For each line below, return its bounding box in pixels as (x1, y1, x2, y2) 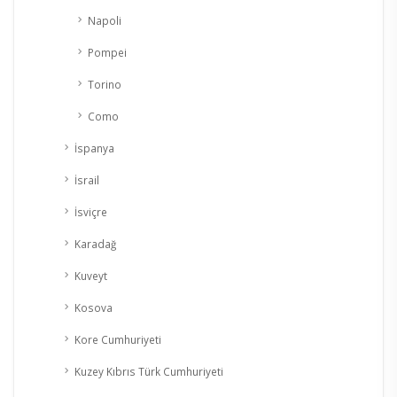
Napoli (88, 12, 121, 27)
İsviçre (74, 204, 107, 219)
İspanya (74, 140, 114, 155)
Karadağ (74, 236, 116, 251)
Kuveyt (74, 268, 107, 283)
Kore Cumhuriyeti (74, 331, 161, 346)
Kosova (74, 300, 113, 315)
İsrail (74, 172, 99, 187)
